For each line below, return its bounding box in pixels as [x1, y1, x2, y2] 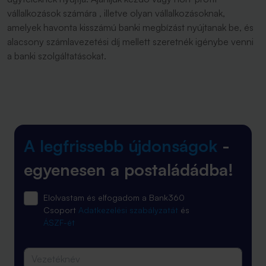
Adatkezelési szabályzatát [78, 205, 178, 215]
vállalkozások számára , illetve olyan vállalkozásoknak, [7, 7, 225, 19]
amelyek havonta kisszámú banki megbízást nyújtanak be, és [7, 21, 254, 33]
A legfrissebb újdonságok [24, 135, 217, 156]
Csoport [43, 205, 76, 215]
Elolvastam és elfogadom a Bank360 [43, 192, 185, 202]
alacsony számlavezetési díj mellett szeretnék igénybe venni [7, 36, 254, 47]
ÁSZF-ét [43, 217, 75, 227]
